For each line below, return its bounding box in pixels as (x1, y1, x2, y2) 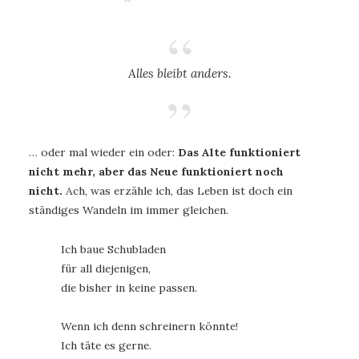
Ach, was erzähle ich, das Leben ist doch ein (66, 183, 292, 198)
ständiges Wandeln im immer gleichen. (29, 202, 228, 217)
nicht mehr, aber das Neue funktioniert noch (29, 163, 284, 179)
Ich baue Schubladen (61, 241, 166, 256)
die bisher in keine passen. (61, 280, 197, 295)
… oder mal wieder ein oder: (29, 144, 178, 159)
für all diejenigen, (61, 260, 151, 276)
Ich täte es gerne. (61, 338, 151, 353)
